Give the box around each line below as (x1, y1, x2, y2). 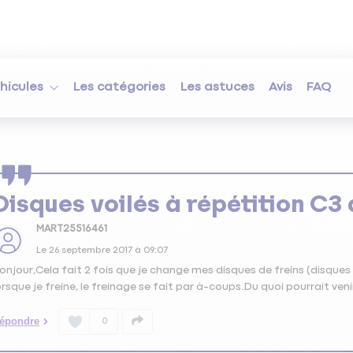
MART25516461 (35, 224, 107, 235)
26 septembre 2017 (48, 246, 132, 256)
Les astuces (180, 80, 255, 95)
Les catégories (73, 80, 166, 95)
